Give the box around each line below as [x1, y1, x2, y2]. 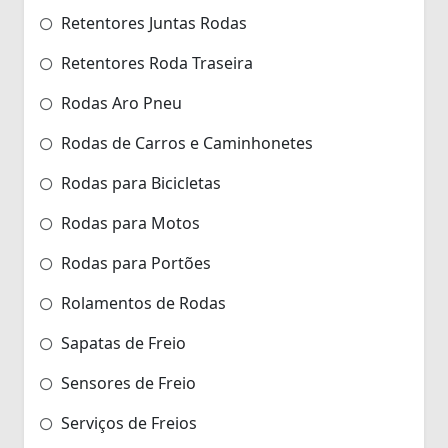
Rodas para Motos [57, 211, 200, 234]
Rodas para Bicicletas [57, 171, 221, 194]
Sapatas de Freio [57, 331, 186, 354]
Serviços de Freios [57, 411, 197, 434]
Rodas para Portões [57, 251, 211, 274]
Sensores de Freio [57, 371, 196, 394]
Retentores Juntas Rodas [57, 11, 247, 34]
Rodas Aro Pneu [57, 91, 182, 114]
